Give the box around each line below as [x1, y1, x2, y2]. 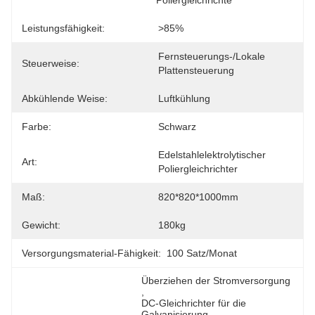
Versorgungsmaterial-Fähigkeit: [22, 247, 161, 259]
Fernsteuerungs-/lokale [158, 51, 265, 62]
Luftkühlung [158, 93, 210, 104]
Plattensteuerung [158, 65, 234, 76]
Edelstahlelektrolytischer [158, 149, 266, 160]
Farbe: [22, 121, 51, 132]
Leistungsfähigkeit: [22, 22, 105, 34]
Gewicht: [22, 219, 60, 231]
